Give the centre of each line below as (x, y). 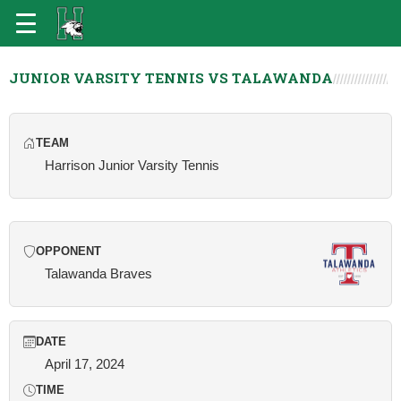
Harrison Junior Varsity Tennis (132, 165)
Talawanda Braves (98, 273)
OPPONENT (68, 252)
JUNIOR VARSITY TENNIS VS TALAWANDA (171, 78)
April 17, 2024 (85, 364)
